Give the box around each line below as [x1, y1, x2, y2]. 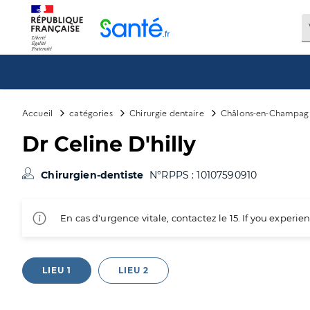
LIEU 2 [118, 265, 149, 275]
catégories [69, 107, 113, 118]
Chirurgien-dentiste [41, 169, 147, 181]
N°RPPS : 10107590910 [149, 169, 257, 181]
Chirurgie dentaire [129, 107, 204, 118]
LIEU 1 [42, 265, 71, 275]
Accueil [22, 107, 53, 118]
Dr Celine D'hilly [22, 131, 197, 157]
